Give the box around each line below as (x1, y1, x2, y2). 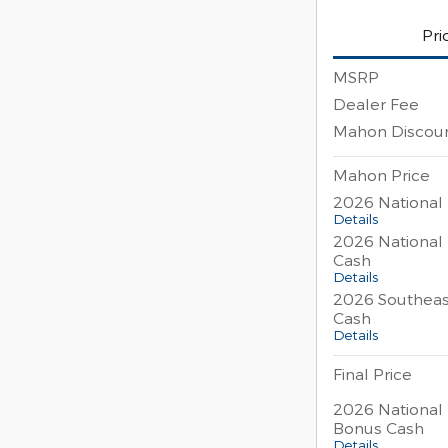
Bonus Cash (333, 417, 424, 437)
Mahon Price (333, 164, 430, 184)
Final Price (333, 363, 412, 383)
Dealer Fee (333, 93, 419, 113)
